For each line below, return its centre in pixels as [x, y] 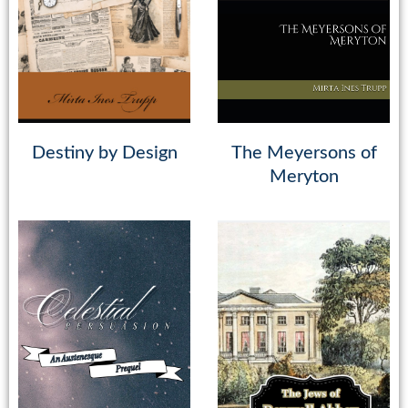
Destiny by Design [104, 153]
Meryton [304, 177]
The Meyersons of [304, 153]
